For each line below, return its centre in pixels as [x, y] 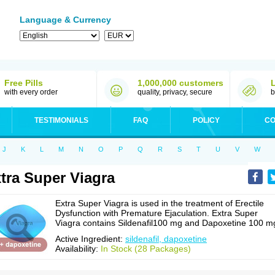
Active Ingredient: [90, 239]
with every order [31, 92]
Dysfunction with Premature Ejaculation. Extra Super [157, 213]
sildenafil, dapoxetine [166, 239]
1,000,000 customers [180, 83]
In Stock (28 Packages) [146, 249]
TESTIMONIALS [61, 120]
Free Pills [24, 83]
